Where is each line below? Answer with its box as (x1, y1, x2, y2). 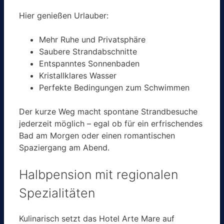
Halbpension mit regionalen (19, 166, 178, 182)
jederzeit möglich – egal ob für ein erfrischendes (19, 118, 202, 128)
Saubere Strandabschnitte (39, 46, 137, 56)
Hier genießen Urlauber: (19, 10, 108, 20)
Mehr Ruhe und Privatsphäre (39, 34, 145, 44)
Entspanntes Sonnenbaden (39, 58, 139, 68)
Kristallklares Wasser (39, 70, 116, 80)
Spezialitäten (19, 185, 95, 200)
